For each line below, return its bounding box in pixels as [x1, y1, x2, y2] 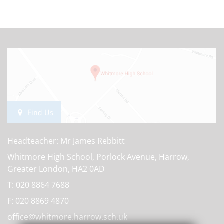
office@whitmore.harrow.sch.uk [7, 211, 127, 222]
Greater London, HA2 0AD [7, 163, 105, 174]
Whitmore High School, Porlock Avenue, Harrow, [7, 151, 189, 162]
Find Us [25, 107, 53, 117]
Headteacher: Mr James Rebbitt [7, 135, 125, 146]
